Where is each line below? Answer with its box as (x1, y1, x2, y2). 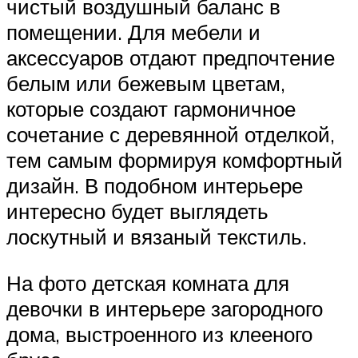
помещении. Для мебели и (6, 19, 261, 46)
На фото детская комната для (6, 269, 289, 296)
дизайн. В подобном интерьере (6, 173, 303, 199)
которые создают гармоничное (6, 96, 296, 122)
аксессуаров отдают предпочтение (6, 45, 335, 71)
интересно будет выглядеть (6, 198, 268, 225)
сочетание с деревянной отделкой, (6, 121, 335, 148)
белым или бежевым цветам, (6, 70, 285, 97)
